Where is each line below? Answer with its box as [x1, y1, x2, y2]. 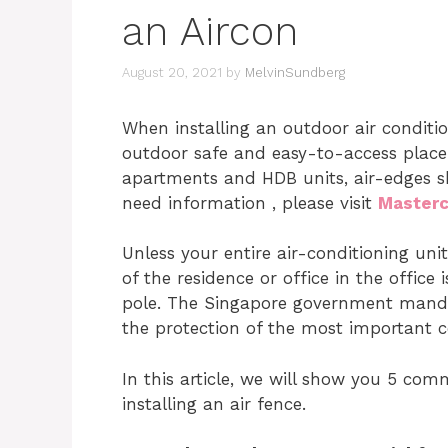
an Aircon [122, 8, 298, 55]
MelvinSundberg [245, 64, 345, 80]
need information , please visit [122, 192, 378, 213]
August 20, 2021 [122, 64, 222, 80]
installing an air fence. [122, 393, 306, 414]
